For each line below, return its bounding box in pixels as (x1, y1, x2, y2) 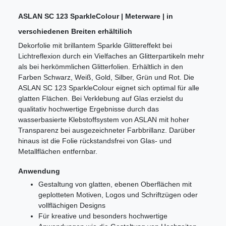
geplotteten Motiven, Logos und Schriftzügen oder (38, 191, 198, 199)
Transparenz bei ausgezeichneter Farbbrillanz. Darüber (18, 126, 195, 135)
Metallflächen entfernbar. (18, 147, 97, 156)
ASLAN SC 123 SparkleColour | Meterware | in (18, 12, 173, 21)
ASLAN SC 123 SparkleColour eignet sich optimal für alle (18, 84, 199, 92)
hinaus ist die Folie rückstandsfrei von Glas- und (18, 137, 172, 145)
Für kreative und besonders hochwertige (38, 212, 167, 220)
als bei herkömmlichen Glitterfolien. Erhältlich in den (18, 63, 183, 71)
